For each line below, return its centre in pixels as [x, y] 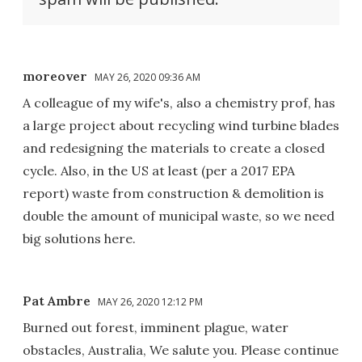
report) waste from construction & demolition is [173, 193]
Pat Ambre [57, 300]
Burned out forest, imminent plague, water [156, 327]
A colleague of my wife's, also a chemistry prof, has [179, 102]
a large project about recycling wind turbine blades [181, 125]
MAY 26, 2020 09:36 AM [147, 77]
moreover [55, 76]
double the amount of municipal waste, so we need [179, 215]
